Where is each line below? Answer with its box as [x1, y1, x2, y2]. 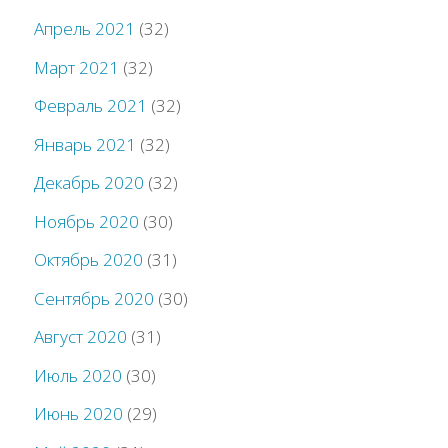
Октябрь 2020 [34, 248, 144, 272]
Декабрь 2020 [34, 171, 145, 195]
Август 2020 [34, 325, 128, 349]
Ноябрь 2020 [34, 209, 140, 233]
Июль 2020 [34, 363, 123, 387]
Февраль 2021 [34, 94, 148, 118]
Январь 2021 [34, 132, 137, 156]
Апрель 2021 [34, 16, 136, 40]
